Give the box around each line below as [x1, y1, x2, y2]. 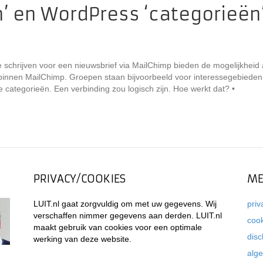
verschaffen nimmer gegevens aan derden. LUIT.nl [33, 211, 222, 220]
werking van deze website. [33, 234, 132, 244]
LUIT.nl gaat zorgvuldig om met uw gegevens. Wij [33, 199, 217, 208]
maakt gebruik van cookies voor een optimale [33, 222, 203, 232]
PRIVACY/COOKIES [33, 172, 126, 186]
